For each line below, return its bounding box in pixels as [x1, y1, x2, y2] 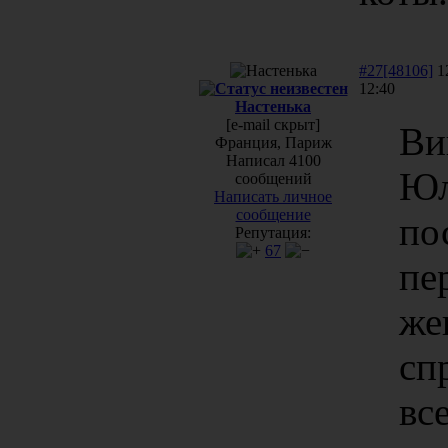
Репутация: [235, 223, 311, 241]
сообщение [235, 205, 311, 223]
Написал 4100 [225, 151, 321, 169]
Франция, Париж [214, 133, 332, 151]
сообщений [234, 169, 312, 187]
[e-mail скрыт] [226, 115, 320, 133]
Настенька [235, 97, 311, 115]
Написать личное [214, 187, 332, 205]
